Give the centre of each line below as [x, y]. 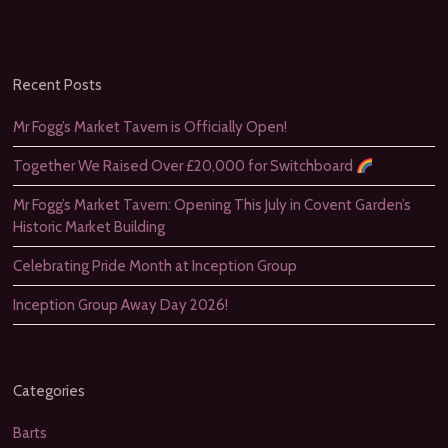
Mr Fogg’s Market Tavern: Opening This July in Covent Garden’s [212, 205]
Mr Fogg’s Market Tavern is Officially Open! [150, 127]
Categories [49, 391]
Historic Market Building [89, 227]
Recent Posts [58, 85]
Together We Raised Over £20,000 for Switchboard [185, 166]
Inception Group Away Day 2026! [121, 305]
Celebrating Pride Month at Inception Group [155, 266]
